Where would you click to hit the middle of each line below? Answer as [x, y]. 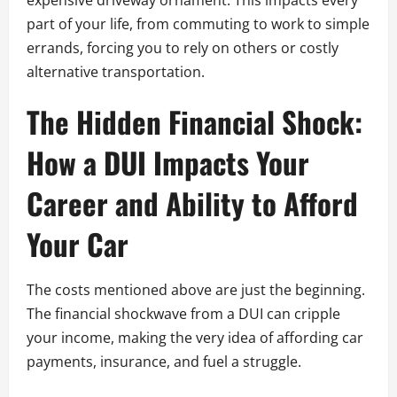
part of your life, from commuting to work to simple [198, 24]
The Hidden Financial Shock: [195, 122]
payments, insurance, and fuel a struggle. [164, 362]
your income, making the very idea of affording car [195, 338]
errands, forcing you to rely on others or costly [183, 48]
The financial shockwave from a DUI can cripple [183, 314]
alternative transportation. [116, 72]
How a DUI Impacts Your [168, 163]
